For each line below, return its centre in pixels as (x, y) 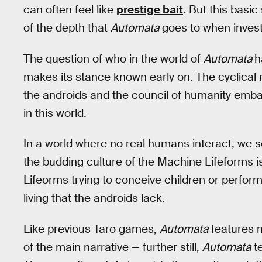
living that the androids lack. (94, 198)
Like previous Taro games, (92, 229)
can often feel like (70, 9)
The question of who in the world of (113, 58)
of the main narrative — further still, (113, 247)
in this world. (55, 113)
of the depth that (67, 27)
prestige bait (150, 9)
